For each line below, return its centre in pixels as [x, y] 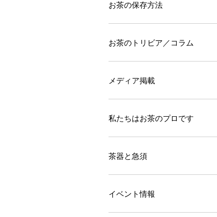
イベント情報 [132, 194]
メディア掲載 [132, 80]
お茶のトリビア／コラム [151, 42]
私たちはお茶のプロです [151, 118]
